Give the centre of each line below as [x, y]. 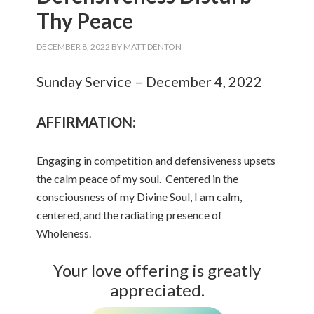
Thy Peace [85, 20]
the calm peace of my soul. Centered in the [138, 178]
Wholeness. [64, 233]
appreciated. [157, 290]
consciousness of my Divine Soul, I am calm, [139, 197]
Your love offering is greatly [157, 270]
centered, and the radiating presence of [130, 215]
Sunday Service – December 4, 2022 [150, 81]
